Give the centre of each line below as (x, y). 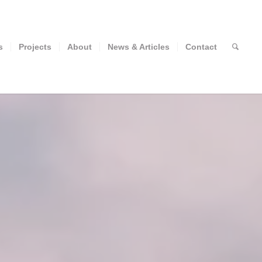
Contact (201, 47)
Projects (35, 47)
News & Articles (139, 47)
